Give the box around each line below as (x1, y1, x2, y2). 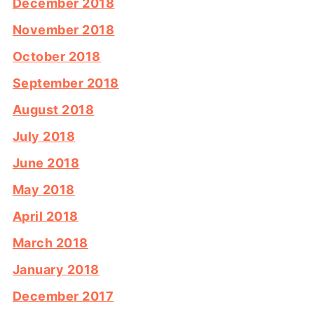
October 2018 (12, 49, 101, 64)
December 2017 (12, 289, 114, 304)
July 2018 (12, 129, 76, 144)
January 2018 (12, 262, 100, 278)
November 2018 (12, 22, 115, 38)
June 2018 (12, 156, 80, 171)
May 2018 (12, 182, 75, 198)
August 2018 (12, 102, 95, 118)
